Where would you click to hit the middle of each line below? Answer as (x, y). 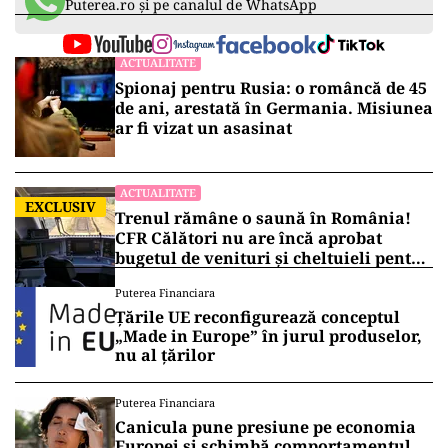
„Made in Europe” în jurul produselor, (268, 336)
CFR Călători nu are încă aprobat (248, 238)
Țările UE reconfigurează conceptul (257, 317)
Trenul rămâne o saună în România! (263, 218)
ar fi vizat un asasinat (203, 128)
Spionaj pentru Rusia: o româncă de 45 (271, 88)
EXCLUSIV (60, 207)
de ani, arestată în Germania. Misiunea (274, 108)
